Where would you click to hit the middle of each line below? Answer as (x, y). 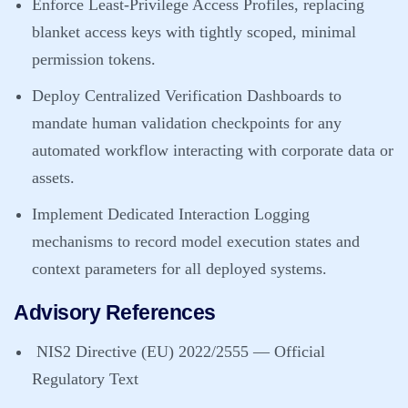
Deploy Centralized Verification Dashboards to (187, 96)
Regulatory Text (85, 379)
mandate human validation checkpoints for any (187, 123)
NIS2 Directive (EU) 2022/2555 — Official (178, 352)
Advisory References (115, 312)
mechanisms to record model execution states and (196, 241)
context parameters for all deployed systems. (179, 269)
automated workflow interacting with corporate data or (213, 150)
